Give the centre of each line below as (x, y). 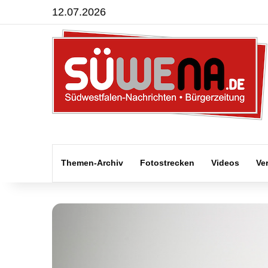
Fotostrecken (167, 163)
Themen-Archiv (92, 163)
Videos (225, 163)
